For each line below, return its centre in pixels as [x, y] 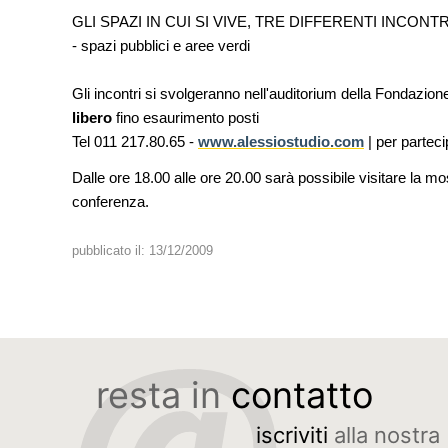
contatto [301, 395]
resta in [163, 395]
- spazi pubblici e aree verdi [161, 45]
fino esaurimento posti [187, 117]
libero [94, 117]
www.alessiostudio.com [281, 141]
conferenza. [110, 201]
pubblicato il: [110, 250]
